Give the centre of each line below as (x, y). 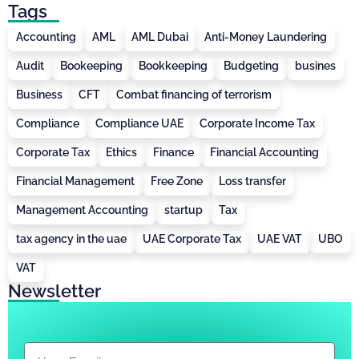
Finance (173, 153)
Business (39, 95)
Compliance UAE (139, 124)
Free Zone (177, 182)
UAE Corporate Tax (192, 239)
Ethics (121, 153)
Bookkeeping (173, 66)
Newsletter (54, 291)
